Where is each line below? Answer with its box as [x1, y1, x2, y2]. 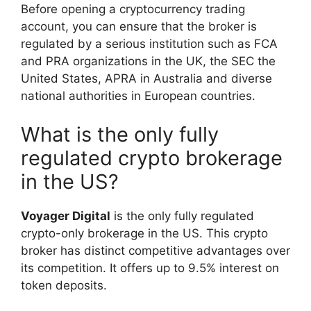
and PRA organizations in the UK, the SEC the [21, 54, 276, 69]
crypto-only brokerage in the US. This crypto [21, 226, 268, 240]
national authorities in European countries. [21, 89, 255, 103]
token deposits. [21, 278, 107, 292]
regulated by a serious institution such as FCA [21, 37, 278, 51]
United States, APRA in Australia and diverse [21, 72, 272, 86]
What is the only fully [21, 121, 219, 146]
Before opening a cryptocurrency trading [21, 2, 245, 17]
